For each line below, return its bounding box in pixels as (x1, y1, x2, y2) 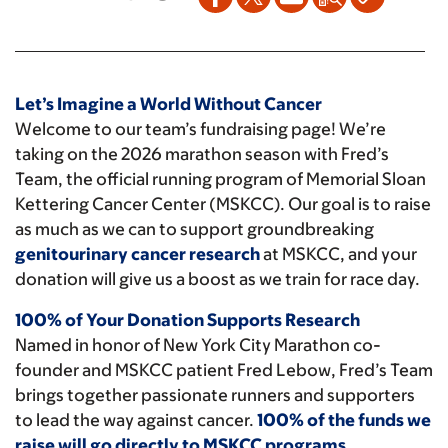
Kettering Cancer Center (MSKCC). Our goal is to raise (15, 194, 431, 214)
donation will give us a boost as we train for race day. (15, 269, 420, 289)
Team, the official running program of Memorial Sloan (15, 169, 426, 189)
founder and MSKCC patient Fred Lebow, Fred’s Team (15, 360, 433, 380)
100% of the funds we (257, 410, 431, 430)
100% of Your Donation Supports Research (15, 310, 360, 330)
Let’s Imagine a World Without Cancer (15, 94, 322, 114)
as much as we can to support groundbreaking (15, 219, 374, 239)
